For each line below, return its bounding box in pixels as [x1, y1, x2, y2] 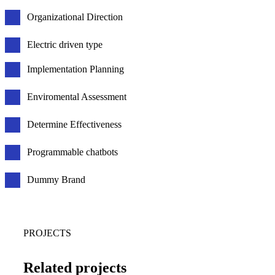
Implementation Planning [27, 64, 125, 75]
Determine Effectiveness [27, 119, 122, 130]
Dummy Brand [27, 174, 86, 185]
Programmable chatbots [27, 147, 118, 158]
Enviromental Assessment [27, 91, 127, 103]
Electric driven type [27, 39, 103, 50]
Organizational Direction [27, 12, 123, 23]
